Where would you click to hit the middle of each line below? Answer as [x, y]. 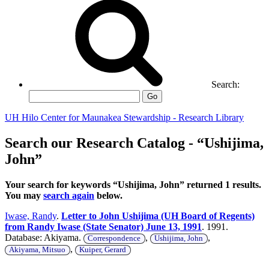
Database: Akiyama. [44, 237]
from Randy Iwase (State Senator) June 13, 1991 [103, 226]
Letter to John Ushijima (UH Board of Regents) [158, 216]
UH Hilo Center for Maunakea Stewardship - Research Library [124, 117]
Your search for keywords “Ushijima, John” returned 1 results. [133, 184]
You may [24, 195]
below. [108, 195]
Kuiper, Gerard [103, 249]
